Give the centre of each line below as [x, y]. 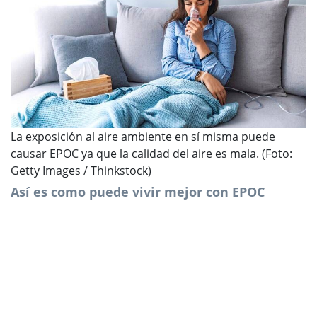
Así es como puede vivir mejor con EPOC [138, 191]
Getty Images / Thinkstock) [81, 170]
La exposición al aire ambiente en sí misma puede [143, 136]
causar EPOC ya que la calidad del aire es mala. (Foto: [151, 153]
